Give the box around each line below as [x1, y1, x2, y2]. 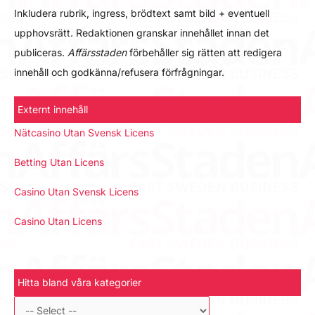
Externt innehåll [18, 103, 88, 116]
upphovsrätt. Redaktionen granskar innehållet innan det [14, 27, 269, 39]
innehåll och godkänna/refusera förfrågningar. [14, 66, 224, 79]
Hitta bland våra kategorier [18, 276, 141, 288]
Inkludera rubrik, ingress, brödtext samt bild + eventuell [14, 7, 269, 20]
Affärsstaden [67, 46, 127, 59]
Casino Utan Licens [14, 215, 102, 228]
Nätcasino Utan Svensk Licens [14, 127, 154, 139]
